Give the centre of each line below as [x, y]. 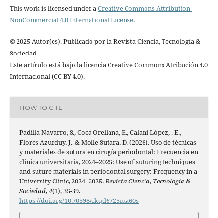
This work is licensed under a [54, 9]
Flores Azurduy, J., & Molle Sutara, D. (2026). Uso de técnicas [108, 142]
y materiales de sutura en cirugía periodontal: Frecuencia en [109, 152]
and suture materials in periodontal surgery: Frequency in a [108, 172]
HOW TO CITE [41, 107]
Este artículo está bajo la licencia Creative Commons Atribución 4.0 [109, 65]
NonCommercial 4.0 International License [71, 20]
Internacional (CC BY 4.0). [47, 77]
